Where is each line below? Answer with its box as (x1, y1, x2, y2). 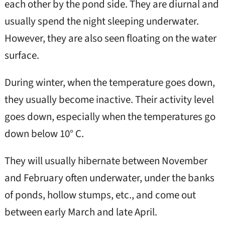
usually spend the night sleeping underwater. (4, 14, 199, 29)
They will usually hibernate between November (4, 153, 207, 168)
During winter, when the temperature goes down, (4, 75, 215, 90)
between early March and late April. (4, 204, 157, 219)
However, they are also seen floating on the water (4, 31, 216, 46)
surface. (4, 48, 39, 63)
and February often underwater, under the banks (4, 170, 214, 185)
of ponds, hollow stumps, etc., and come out (4, 187, 196, 202)
